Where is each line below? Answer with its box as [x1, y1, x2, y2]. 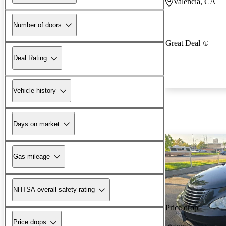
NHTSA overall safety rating [13, 186, 95, 194]
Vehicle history [13, 87, 56, 95]
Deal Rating [13, 54, 47, 62]
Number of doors [13, 21, 62, 29]
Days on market [13, 120, 60, 128]
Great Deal [165, 39, 200, 48]
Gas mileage [13, 152, 50, 160]
